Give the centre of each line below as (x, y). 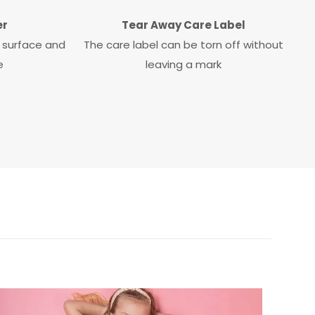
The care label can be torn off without (184, 45)
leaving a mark (184, 64)
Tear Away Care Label (184, 25)
